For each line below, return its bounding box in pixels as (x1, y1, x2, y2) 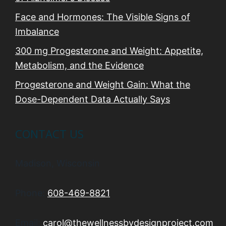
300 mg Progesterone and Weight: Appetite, (15, 45, 203, 56)
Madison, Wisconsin (15, 158, 100, 169)
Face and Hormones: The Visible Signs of (15, 12, 190, 23)
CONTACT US (15, 126, 84, 142)
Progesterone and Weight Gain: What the (15, 79, 190, 90)
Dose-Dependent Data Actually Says (15, 94, 170, 105)
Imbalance (15, 26, 59, 37)
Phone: (15, 188, 47, 199)
